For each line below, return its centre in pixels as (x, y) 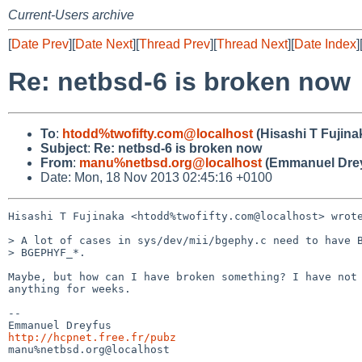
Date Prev (40, 44)
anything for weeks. (69, 288)
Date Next (104, 44)
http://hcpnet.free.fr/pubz (92, 337)
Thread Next (252, 44)
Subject (64, 148)
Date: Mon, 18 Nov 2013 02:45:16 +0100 (156, 177)
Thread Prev (175, 44)
